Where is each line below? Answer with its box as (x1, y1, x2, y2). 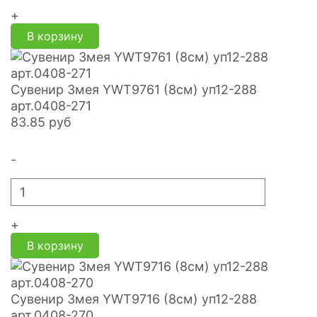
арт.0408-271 (11, 98, 91, 113)
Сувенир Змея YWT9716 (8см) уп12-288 (11, 292, 257, 306)
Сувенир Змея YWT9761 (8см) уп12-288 (11, 82, 257, 97)
